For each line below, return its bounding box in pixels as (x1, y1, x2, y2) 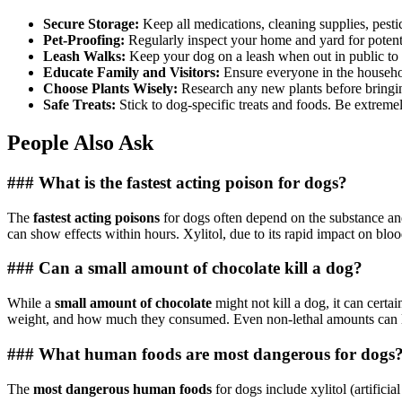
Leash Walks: (43, 48, 126, 65)
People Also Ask (7, 131, 153, 155)
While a (7, 295, 55, 311)
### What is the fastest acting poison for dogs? (7, 173, 347, 192)
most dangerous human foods (33, 380, 212, 397)
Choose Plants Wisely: (43, 81, 178, 97)
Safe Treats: (43, 97, 116, 113)
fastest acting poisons (33, 209, 160, 225)
